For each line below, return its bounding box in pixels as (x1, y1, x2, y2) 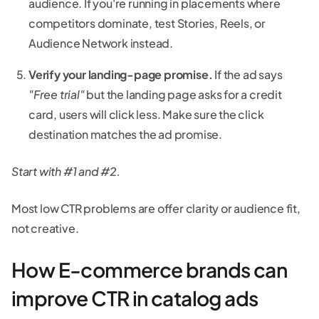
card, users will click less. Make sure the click (28, 106, 264, 122)
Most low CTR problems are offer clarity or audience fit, (11, 200, 300, 216)
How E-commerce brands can (11, 256, 287, 282)
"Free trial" (28, 86, 85, 102)
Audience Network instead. (28, 35, 174, 51)
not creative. (11, 220, 79, 236)
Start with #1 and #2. (11, 163, 122, 179)
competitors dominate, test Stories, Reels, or (28, 15, 266, 31)
